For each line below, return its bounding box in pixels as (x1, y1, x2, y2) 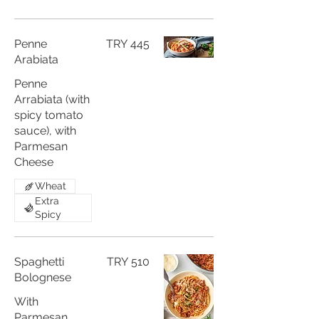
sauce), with (14, 124, 76, 137)
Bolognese (14, 271, 71, 284)
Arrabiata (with (14, 93, 90, 106)
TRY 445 (106, 37, 150, 51)
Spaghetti (14, 255, 64, 268)
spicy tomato (14, 108, 83, 122)
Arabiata (14, 53, 58, 66)
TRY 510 (107, 255, 150, 268)
